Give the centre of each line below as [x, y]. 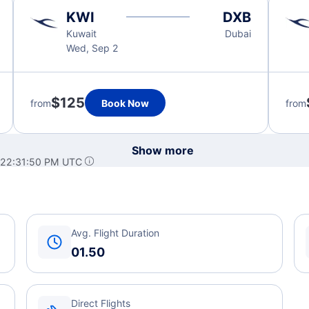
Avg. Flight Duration [115, 233]
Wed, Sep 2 [92, 48]
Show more [163, 150]
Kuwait [81, 33]
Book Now [125, 103]
